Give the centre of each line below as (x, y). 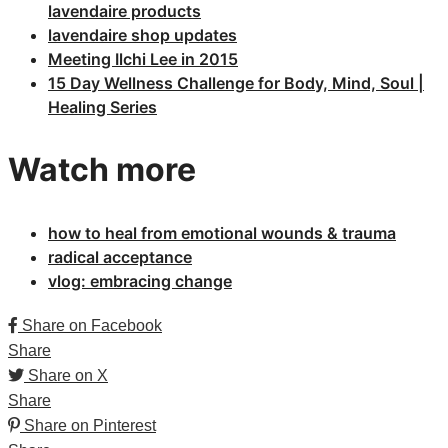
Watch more (102, 169)
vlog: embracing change (140, 280)
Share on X (68, 375)
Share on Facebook (92, 325)
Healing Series (102, 106)
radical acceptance (120, 256)
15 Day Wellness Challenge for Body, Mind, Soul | (236, 82)
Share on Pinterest (90, 425)
